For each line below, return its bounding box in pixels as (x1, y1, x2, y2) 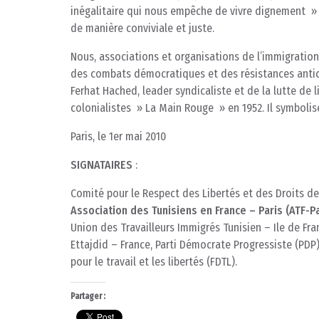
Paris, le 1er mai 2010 (70, 130, 166, 144)
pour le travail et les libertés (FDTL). (70, 255, 237, 269)
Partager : (70, 291, 105, 302)
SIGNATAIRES (70, 158, 132, 172)
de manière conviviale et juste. (70, 21, 214, 36)
